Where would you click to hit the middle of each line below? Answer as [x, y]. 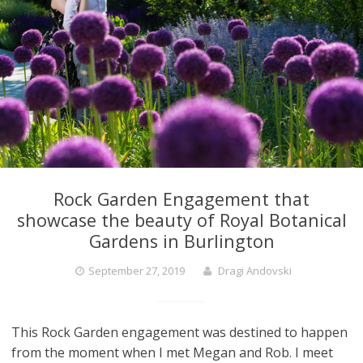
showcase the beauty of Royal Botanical [181, 220]
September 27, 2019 [137, 271]
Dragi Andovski [255, 271]
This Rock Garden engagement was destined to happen [180, 333]
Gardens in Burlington [181, 241]
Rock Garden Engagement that [181, 199]
